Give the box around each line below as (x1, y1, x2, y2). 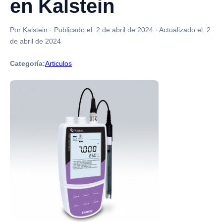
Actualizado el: (159, 26, 207, 34)
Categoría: (10, 59, 45, 67)
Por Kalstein (10, 26, 48, 34)
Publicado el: (54, 26, 96, 34)
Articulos (45, 59, 72, 67)
